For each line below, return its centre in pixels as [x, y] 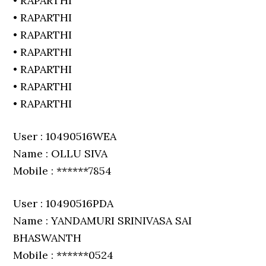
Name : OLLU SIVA [61, 153]
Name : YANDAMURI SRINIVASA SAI [103, 221]
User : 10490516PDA [64, 203]
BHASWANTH [47, 238]
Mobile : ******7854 [63, 171]
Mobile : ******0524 [64, 255]
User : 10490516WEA [65, 136]
